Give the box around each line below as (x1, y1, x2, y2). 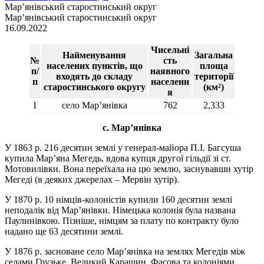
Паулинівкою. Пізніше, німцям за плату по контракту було (5, 216, 239, 226)
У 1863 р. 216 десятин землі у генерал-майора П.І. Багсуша (5, 143, 241, 153)
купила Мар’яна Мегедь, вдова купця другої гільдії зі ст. (5, 153, 231, 163)
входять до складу (56, 71, 133, 81)
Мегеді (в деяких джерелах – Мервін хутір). (5, 174, 179, 184)
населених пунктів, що (46, 61, 143, 71)
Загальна (194, 50, 233, 60)
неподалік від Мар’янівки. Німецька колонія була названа (5, 205, 236, 215)
